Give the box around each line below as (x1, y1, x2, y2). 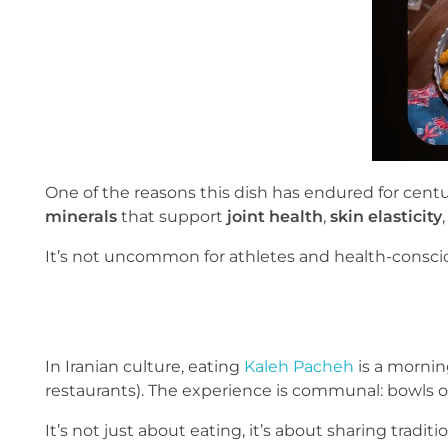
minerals (45, 206, 117, 226)
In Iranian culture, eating (45, 356, 244, 376)
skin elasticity (330, 206, 442, 226)
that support (117, 206, 227, 226)
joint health (227, 206, 323, 226)
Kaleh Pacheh (244, 356, 354, 376)
